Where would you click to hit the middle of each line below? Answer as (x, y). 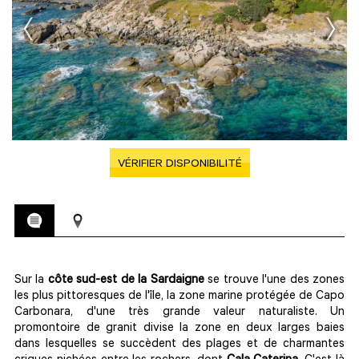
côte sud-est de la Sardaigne (126, 281)
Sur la (31, 281)
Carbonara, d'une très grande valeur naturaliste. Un (179, 313)
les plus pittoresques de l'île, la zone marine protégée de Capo (179, 297)
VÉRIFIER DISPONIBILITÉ (179, 165)
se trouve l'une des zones (274, 281)
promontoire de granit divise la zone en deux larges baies (179, 329)
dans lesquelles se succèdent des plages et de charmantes (179, 345)
